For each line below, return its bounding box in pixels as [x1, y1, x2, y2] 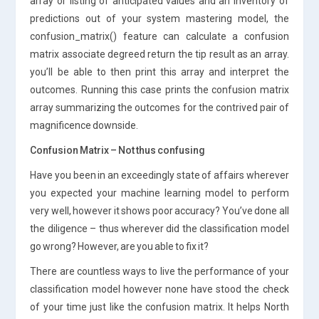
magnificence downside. [30, 119, 139, 131]
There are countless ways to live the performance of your [30, 265, 289, 277]
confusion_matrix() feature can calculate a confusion [30, 30, 289, 42]
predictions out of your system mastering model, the [30, 12, 289, 24]
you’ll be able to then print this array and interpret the [30, 66, 289, 78]
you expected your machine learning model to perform [30, 187, 289, 199]
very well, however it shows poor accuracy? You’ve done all [30, 204, 289, 216]
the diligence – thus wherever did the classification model [30, 222, 289, 234]
